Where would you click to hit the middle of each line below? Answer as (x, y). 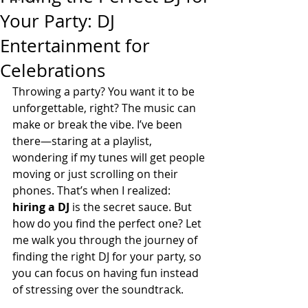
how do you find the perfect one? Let (108, 223)
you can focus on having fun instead (107, 273)
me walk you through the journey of (106, 240)
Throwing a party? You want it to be (105, 91)
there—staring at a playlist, (84, 141)
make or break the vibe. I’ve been (99, 124)
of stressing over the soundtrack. (98, 289)
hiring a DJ (41, 207)
